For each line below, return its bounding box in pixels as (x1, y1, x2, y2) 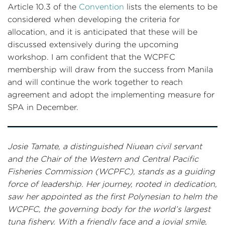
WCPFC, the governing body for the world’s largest (8, 205, 210, 213)
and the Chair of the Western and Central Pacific (8, 155, 198, 163)
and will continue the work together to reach (8, 78, 183, 86)
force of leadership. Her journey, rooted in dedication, (8, 180, 217, 188)
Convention (79, 3, 124, 11)
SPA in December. (8, 103, 78, 111)
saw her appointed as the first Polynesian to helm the (8, 192, 217, 201)
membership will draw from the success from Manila (8, 65, 213, 74)
